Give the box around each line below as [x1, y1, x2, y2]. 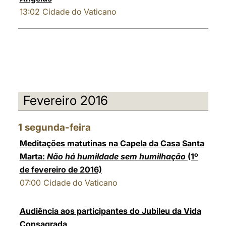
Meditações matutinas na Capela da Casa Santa [19, 138, 204, 148]
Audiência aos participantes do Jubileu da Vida [19, 206, 201, 216]
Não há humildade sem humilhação [46, 151, 188, 161]
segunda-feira [24, 122, 91, 133]
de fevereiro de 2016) [19, 164, 102, 175]
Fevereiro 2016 [23, 93, 108, 108]
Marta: [19, 151, 47, 161]
